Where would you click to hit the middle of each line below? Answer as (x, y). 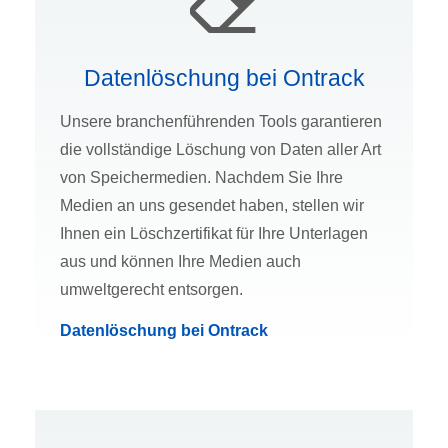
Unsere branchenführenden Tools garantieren (221, 122)
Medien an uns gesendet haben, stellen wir (212, 206)
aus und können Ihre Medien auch (180, 262)
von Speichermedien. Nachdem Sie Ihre (201, 178)
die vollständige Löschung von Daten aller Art (220, 150)
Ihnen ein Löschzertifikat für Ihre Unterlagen (214, 234)
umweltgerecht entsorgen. (151, 290)
